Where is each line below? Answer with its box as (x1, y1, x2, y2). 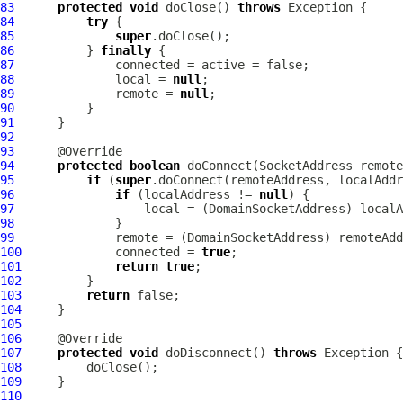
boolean (130, 158, 180, 173)
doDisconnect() (158, 345, 273, 360)
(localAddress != (130, 187, 259, 201)
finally (101, 43, 151, 58)
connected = (22, 245, 201, 259)
